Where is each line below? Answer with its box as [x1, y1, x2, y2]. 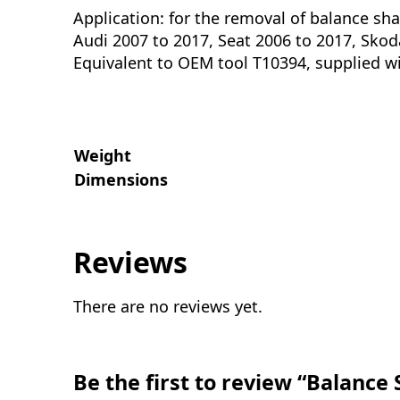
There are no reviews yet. [73, 296, 262, 317]
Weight [74, 145, 131, 166]
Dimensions [74, 169, 168, 190]
